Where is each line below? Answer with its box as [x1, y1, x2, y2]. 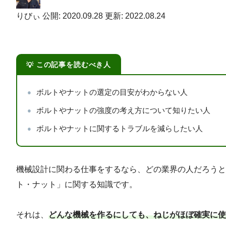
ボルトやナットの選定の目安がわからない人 [36, 88, 188, 97]
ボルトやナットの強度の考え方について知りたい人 [36, 106, 210, 115]
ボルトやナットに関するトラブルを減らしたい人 [36, 124, 203, 133]
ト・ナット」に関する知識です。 [16, 180, 137, 189]
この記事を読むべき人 [33, 61, 111, 69]
